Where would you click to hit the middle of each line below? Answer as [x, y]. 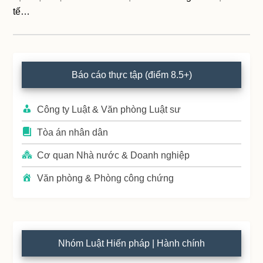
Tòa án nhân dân [73, 132]
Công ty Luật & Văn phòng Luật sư [109, 109]
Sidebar [37, 86]
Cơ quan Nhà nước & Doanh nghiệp [114, 155]
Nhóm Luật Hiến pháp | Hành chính [131, 243]
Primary [37, 63]
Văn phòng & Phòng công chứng [106, 178]
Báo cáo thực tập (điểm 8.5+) [131, 75]
